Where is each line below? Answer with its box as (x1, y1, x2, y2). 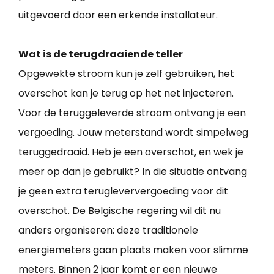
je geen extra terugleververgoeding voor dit (18, 183, 228, 198)
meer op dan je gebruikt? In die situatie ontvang (18, 164, 247, 179)
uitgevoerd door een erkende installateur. (18, 7, 218, 22)
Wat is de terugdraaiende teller (18, 46, 183, 61)
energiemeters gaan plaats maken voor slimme (18, 242, 248, 257)
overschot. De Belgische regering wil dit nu (18, 203, 221, 218)
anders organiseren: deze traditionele (18, 223, 198, 237)
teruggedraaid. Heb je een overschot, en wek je (18, 144, 243, 159)
